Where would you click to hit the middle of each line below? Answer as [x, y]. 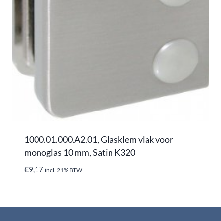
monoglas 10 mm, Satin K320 [80, 152]
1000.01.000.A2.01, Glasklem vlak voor [99, 139]
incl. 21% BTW [64, 170]
